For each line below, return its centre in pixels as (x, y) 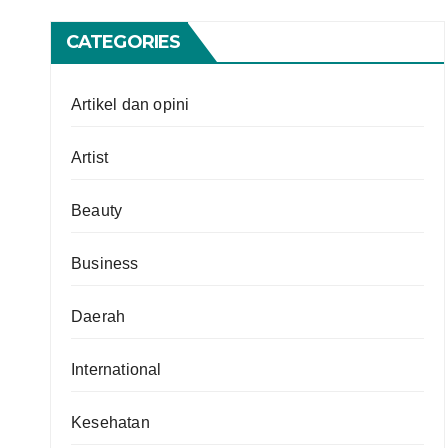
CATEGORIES (123, 42)
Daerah (98, 316)
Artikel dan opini (130, 104)
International (116, 369)
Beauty (97, 210)
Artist (90, 157)
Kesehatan (110, 422)
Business (105, 263)
